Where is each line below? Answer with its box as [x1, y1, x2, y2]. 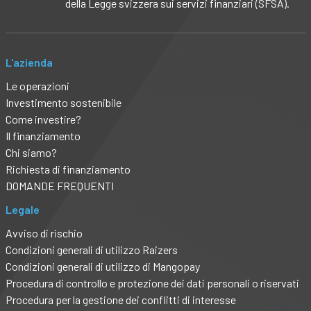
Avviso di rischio [5, 226, 83, 240]
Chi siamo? [5, 146, 57, 160]
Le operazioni [5, 79, 69, 93]
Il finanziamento [5, 129, 81, 143]
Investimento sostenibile [5, 96, 121, 110]
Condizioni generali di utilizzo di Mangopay [5, 260, 200, 274]
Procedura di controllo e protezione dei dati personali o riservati [5, 276, 299, 290]
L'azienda [5, 56, 53, 69]
